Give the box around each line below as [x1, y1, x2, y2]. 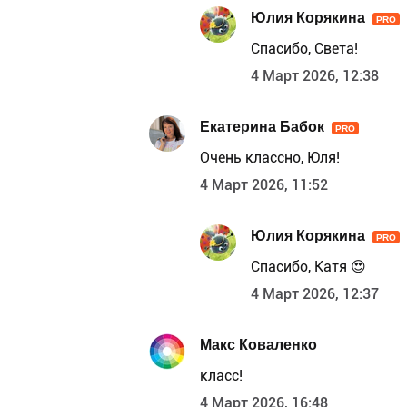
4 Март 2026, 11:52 [200, 176, 328, 194]
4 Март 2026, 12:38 [251, 67, 379, 85]
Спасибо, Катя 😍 [251, 258, 366, 276]
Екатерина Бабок [200, 117, 324, 135]
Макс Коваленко [200, 335, 317, 353]
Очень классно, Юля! [200, 149, 340, 167]
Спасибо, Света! [251, 40, 358, 58]
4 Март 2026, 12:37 [251, 285, 379, 303]
